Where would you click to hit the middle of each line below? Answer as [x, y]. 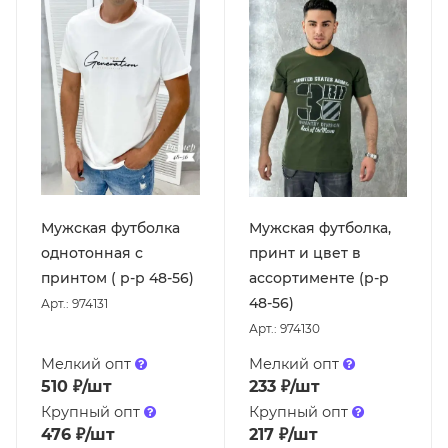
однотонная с [92, 253]
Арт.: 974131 [74, 304]
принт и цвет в [304, 253]
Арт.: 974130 [284, 329]
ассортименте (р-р [318, 278]
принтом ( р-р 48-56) [117, 278]
